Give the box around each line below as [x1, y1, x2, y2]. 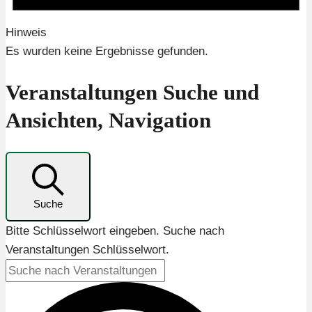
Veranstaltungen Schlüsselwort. [6, 243, 169, 257]
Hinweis [6, 26, 47, 40]
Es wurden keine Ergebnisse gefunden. [6, 45, 208, 58]
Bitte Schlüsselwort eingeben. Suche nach [6, 224, 224, 238]
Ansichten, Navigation [6, 107, 211, 132]
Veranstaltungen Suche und [6, 79, 259, 104]
